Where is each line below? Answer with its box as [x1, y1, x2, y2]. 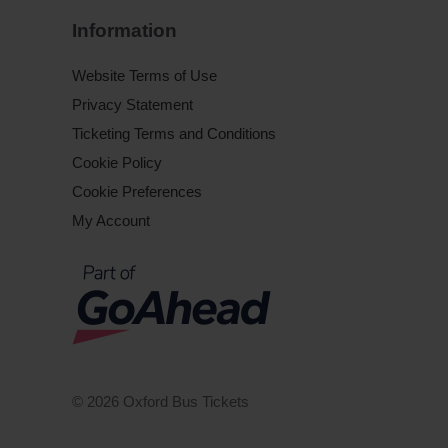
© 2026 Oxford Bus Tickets [72, 392, 249, 410]
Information [72, 19, 177, 41]
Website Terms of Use [72, 66, 217, 84]
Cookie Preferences [72, 182, 202, 200]
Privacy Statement [72, 95, 193, 113]
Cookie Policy [72, 153, 162, 171]
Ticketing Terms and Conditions [72, 124, 276, 142]
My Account [72, 211, 150, 229]
